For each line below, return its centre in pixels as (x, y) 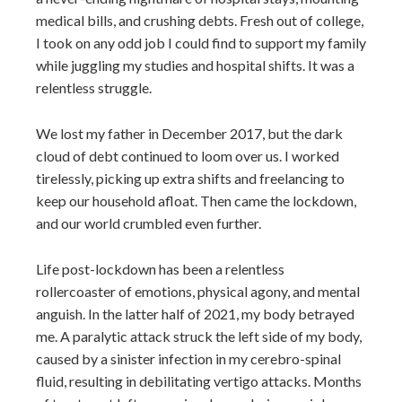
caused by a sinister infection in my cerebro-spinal (188, 358)
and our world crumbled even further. (149, 223)
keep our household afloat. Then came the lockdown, (196, 201)
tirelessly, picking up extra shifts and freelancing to (190, 178)
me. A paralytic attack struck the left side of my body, (199, 336)
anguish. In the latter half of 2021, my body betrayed (195, 314)
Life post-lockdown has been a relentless (160, 269)
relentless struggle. (94, 87)
